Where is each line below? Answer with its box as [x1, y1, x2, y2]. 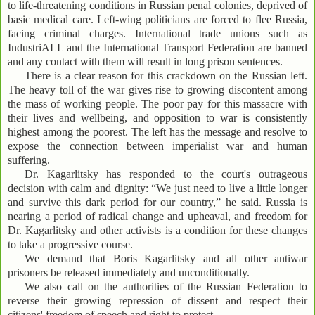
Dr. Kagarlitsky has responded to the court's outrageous [25, 168, 307, 181]
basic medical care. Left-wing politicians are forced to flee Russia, [8, 13, 307, 26]
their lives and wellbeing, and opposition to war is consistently [8, 112, 307, 124]
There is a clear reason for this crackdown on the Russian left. [25, 70, 307, 82]
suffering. [8, 154, 50, 167]
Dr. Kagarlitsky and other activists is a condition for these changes [8, 224, 307, 237]
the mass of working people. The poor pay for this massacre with [8, 98, 307, 110]
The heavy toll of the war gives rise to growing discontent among [8, 84, 307, 96]
